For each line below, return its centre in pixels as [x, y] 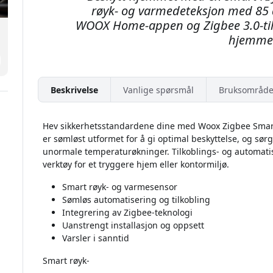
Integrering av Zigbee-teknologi [127, 213]
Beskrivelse [74, 90]
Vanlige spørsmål [158, 90]
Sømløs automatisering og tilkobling [136, 200]
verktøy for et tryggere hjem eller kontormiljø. [136, 165]
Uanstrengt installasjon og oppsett [133, 225]
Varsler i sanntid [95, 238]
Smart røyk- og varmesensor [119, 187]
